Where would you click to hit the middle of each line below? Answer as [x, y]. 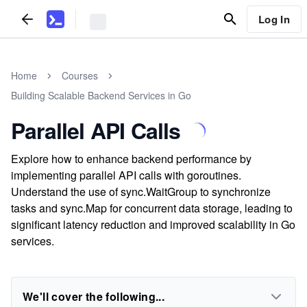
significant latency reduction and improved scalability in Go [153, 224]
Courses [80, 75]
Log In [274, 19]
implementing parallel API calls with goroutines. [126, 175]
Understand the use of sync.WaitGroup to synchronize [141, 192]
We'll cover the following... [94, 296]
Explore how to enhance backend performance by [131, 159]
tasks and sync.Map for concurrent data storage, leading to [152, 208]
